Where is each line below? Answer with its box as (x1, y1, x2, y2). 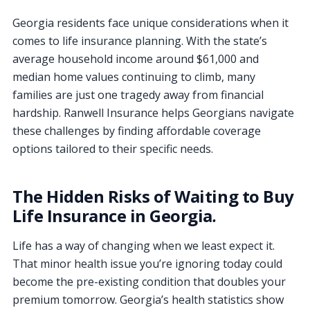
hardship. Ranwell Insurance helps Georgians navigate (12, 104, 294, 120)
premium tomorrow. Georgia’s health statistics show (12, 291, 284, 307)
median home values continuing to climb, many (12, 69, 255, 84)
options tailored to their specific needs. (12, 140, 213, 156)
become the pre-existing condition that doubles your (12, 273, 286, 289)
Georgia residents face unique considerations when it (12, 15, 289, 30)
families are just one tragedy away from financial (12, 86, 264, 102)
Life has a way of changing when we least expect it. (12, 237, 275, 253)
